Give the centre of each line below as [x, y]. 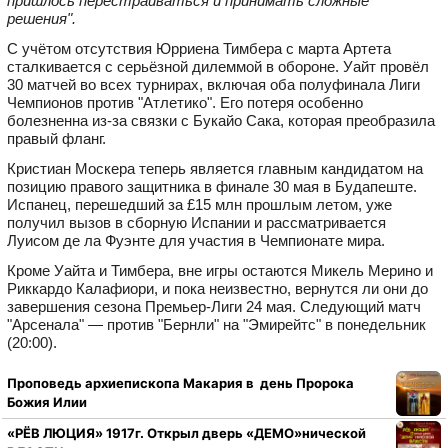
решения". [41, 18]
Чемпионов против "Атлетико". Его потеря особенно [185, 102]
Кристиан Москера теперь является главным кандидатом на [215, 168]
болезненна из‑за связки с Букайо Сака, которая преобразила [221, 120]
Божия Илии [47, 402]
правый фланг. [56, 138]
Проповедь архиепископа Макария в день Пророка [180, 383]
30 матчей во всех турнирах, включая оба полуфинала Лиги [213, 84]
